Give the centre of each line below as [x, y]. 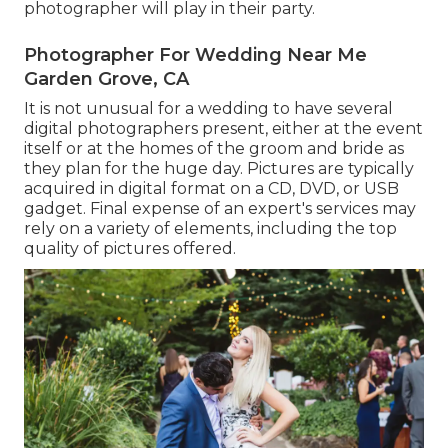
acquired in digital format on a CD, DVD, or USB [211, 189]
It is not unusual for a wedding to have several [208, 109]
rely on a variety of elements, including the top [210, 229]
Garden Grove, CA [106, 79]
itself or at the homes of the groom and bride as [214, 149]
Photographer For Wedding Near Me [195, 55]
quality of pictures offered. [130, 249]
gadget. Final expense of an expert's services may [220, 209]
